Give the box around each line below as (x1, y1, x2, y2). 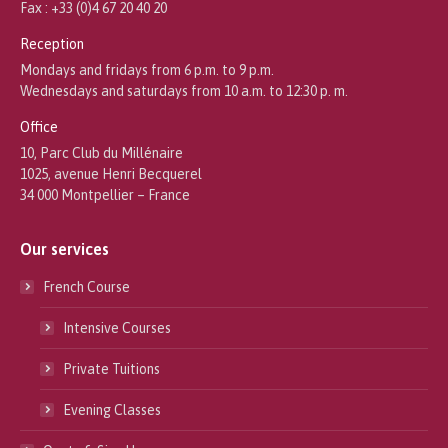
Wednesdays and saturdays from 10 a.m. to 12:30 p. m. (20, 82, 348, 99)
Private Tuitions (63, 360, 160, 377)
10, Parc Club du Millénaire (20, 144, 183, 161)
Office (20, 118, 58, 135)
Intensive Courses (63, 319, 171, 336)
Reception (20, 35, 84, 52)
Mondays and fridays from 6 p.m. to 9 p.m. (20, 61, 274, 78)
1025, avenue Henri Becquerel (20, 165, 202, 182)
